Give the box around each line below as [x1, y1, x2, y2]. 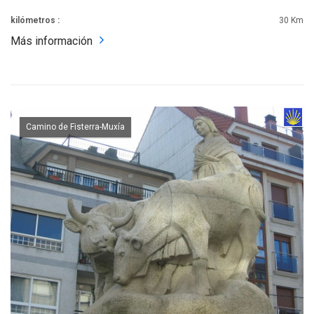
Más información [11, 34, 93, 48]
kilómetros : [11, 15, 60, 25]
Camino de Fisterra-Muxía [26, 121, 125, 132]
